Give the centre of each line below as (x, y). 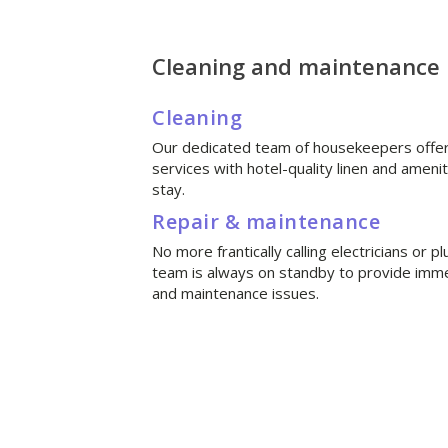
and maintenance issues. (235, 293)
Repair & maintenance (266, 222)
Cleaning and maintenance (296, 66)
